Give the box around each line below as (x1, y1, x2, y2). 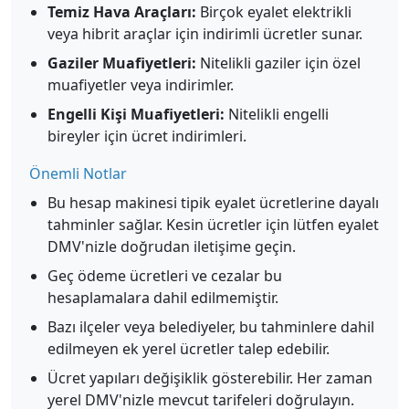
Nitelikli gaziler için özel (196, 53, 361, 73)
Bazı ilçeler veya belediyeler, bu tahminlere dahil (47, 317, 374, 337)
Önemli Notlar (29, 163, 127, 184)
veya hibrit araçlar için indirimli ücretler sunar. (47, 24, 362, 44)
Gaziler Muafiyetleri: (47, 53, 196, 73)
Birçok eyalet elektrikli (196, 2, 351, 22)
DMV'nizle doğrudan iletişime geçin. (47, 236, 296, 257)
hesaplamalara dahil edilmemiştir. (47, 288, 278, 308)
